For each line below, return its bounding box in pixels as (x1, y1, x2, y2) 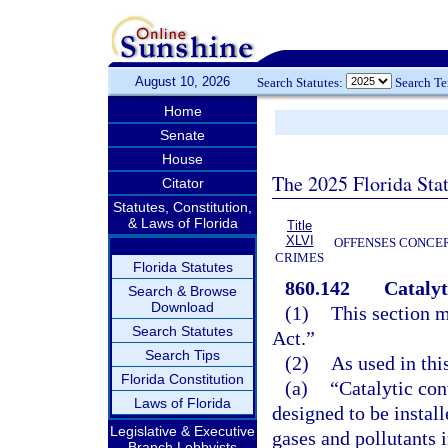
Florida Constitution (121, 371, 244, 387)
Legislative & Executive (110, 423, 255, 439)
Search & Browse (128, 283, 237, 299)
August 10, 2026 (135, 74, 230, 89)
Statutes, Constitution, (113, 199, 252, 215)
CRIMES (275, 250, 324, 265)
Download (151, 299, 214, 315)
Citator (161, 175, 204, 191)
